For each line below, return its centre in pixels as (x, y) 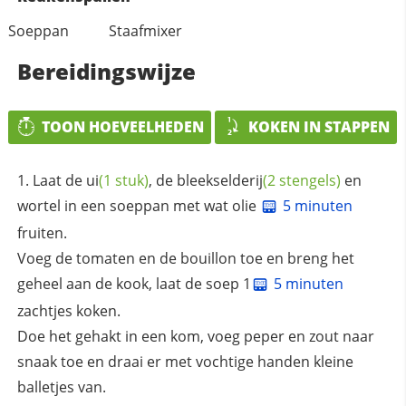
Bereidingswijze (106, 71)
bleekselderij (219, 181)
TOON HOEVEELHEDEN (123, 126)
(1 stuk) (123, 181)
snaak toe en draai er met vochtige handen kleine (185, 361)
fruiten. (42, 233)
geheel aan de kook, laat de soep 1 (134, 284)
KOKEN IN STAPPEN (319, 126)
